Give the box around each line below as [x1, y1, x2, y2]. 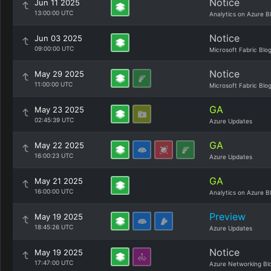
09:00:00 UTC [34, 45, 74, 52]
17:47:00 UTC [34, 259, 73, 266]
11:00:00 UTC [34, 80, 73, 88]
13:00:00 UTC [34, 9, 73, 16]
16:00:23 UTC [34, 152, 73, 159]
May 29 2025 [34, 69, 84, 79]
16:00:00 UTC [34, 188, 73, 195]
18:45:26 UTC [34, 223, 73, 230]
